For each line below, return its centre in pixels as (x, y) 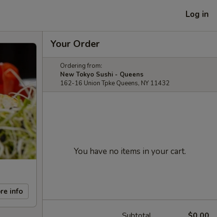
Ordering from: (81, 66)
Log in (197, 14)
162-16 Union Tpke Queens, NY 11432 (115, 83)
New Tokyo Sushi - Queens (102, 75)
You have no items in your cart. (130, 151)
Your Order (75, 44)
